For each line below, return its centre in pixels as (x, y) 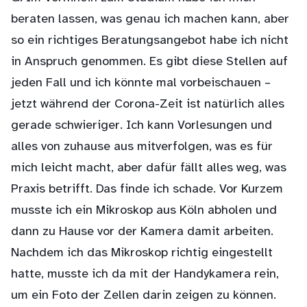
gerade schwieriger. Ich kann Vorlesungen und (142, 126)
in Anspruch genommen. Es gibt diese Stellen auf (149, 62)
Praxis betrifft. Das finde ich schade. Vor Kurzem (147, 189)
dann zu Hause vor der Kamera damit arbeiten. (142, 232)
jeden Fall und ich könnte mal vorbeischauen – (141, 83)
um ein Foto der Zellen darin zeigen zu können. (144, 296)
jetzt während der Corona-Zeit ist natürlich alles (148, 105)
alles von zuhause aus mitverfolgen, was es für (142, 147)
